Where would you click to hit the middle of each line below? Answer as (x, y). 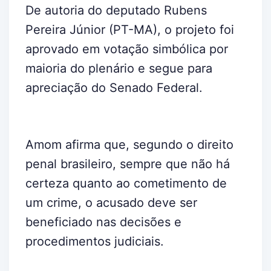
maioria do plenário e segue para (119, 68)
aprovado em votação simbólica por (127, 49)
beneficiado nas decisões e (103, 222)
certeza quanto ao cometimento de (126, 183)
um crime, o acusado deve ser (111, 202)
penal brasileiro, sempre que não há (128, 164)
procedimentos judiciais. (95, 241)
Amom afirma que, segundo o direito (129, 144)
